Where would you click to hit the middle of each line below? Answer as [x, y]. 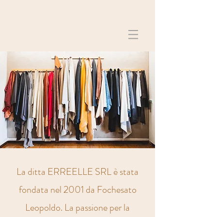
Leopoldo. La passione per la [77, 208]
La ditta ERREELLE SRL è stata [77, 172]
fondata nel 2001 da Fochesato [77, 190]
